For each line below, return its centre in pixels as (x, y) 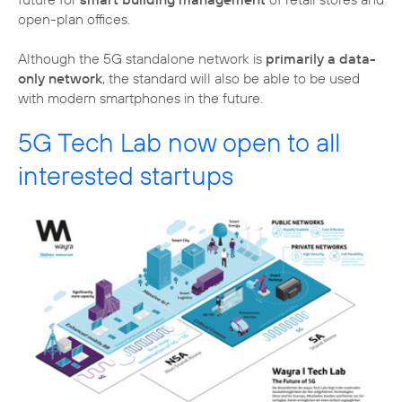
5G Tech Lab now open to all (179, 143)
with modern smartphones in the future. (140, 98)
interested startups (126, 176)
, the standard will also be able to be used (231, 79)
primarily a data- (321, 59)
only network (60, 79)
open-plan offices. (74, 19)
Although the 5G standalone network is (142, 59)
